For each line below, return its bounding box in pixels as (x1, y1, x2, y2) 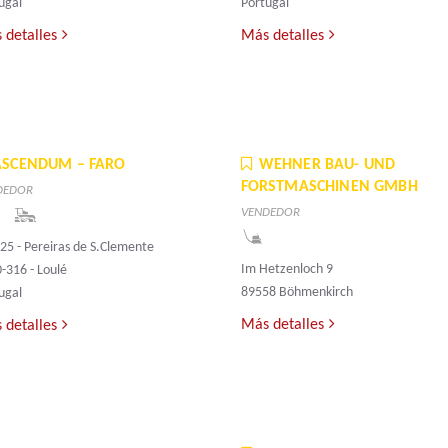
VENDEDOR (240, 206, 300, 220)
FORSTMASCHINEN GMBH (240, 179, 418, 196)
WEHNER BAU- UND (258, 157, 396, 174)
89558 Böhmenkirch (240, 285, 353, 301)
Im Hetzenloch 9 (240, 262, 333, 278)
